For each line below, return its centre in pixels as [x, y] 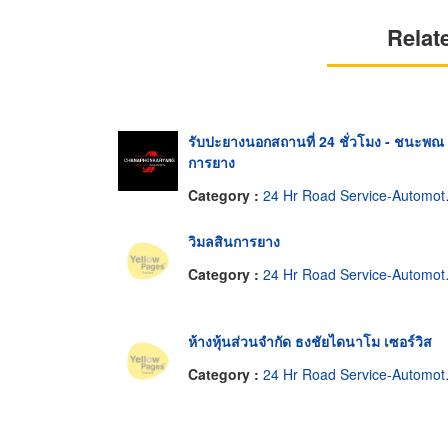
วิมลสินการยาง [234, 240]
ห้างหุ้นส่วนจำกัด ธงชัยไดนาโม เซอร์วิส [310, 340]
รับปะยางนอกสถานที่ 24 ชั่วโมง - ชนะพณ [316, 140]
